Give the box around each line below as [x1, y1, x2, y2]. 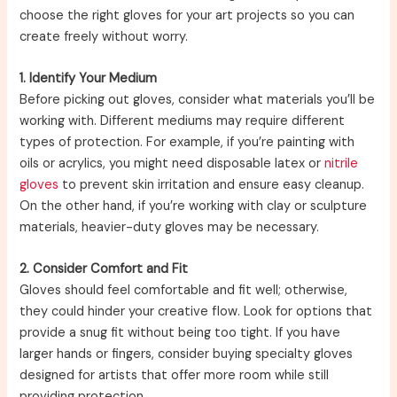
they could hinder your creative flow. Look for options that [19, 303, 373, 321]
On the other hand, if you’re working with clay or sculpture [19, 197, 368, 214]
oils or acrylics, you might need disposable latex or [19, 154, 325, 172]
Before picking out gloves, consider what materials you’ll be [19, 90, 376, 108]
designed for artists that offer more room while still [19, 367, 330, 385]
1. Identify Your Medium [19, 69, 158, 87]
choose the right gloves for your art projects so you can [19, 6, 355, 24]
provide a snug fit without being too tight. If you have [19, 324, 341, 342]
